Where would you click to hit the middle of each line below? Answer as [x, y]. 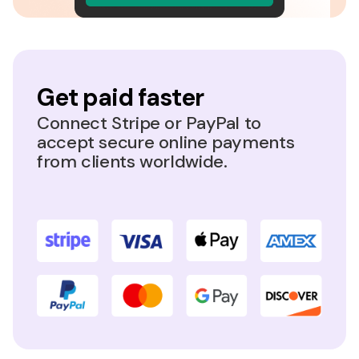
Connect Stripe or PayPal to [149, 123]
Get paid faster [120, 98]
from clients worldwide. [132, 162]
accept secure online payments [166, 143]
